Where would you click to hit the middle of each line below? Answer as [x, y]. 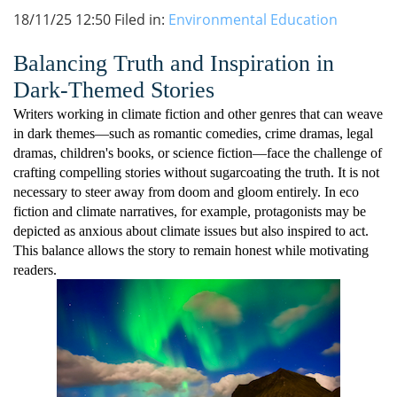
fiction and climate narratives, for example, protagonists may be [190, 212]
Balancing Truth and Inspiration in [174, 64]
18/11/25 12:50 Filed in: [91, 20]
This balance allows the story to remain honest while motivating [191, 251]
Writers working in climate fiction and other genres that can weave [198, 114]
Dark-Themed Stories [114, 90]
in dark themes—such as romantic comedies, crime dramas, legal [193, 134]
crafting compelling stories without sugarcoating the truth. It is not [196, 173]
